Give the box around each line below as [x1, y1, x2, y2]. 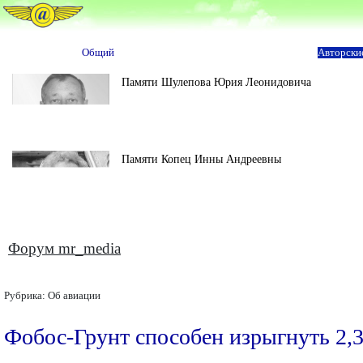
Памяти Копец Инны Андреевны [122, 152, 281, 165]
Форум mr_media [8, 240, 121, 257]
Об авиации [48, 290, 100, 301]
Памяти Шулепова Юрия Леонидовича [122, 75, 311, 88]
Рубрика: [4, 290, 48, 301]
